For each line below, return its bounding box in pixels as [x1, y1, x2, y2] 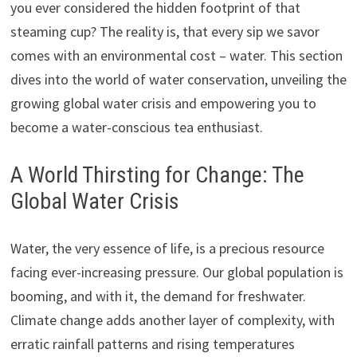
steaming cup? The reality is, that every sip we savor [10, 22, 320, 41]
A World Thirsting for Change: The [10, 162, 304, 189]
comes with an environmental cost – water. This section [10, 46, 343, 65]
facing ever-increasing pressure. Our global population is [10, 263, 343, 282]
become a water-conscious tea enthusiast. [10, 118, 263, 137]
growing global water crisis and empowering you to [10, 94, 316, 113]
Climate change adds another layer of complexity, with [10, 311, 335, 330]
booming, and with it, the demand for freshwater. [10, 287, 306, 306]
